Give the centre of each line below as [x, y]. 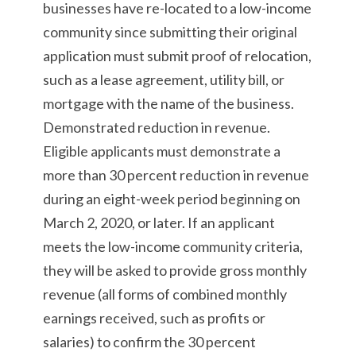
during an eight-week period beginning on [172, 199]
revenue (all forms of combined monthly [165, 294]
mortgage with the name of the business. [168, 103]
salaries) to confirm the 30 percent [149, 342]
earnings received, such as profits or [154, 318]
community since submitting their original [170, 32]
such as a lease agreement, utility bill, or [164, 79]
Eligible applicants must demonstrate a [162, 151]
